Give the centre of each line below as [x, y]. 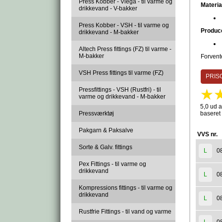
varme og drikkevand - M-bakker [122, 97]
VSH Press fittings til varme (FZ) [121, 73]
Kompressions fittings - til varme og [126, 188]
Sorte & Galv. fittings [106, 147]
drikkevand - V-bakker [108, 8]
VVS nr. [207, 135]
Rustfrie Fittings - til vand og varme [125, 212]
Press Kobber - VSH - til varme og [124, 25]
